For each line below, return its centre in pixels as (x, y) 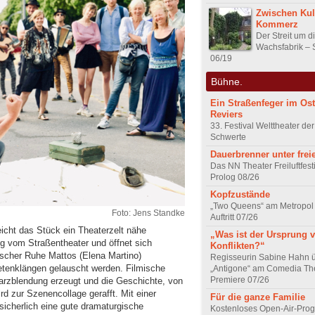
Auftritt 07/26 (234, 218)
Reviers (226, 115)
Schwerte (228, 137)
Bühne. (227, 81)
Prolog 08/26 (235, 178)
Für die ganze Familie (258, 297)
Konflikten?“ (238, 246)
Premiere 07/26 (240, 280)
